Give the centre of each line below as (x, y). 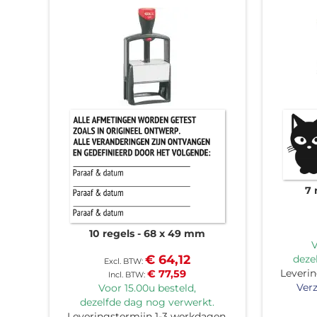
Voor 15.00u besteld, (148, 288)
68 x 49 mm (175, 233)
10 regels (112, 233)
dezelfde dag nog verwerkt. (148, 302)
